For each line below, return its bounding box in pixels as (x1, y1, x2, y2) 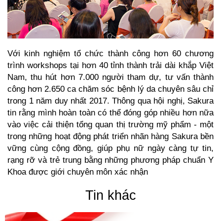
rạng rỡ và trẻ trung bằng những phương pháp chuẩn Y (7, 154, 214, 165)
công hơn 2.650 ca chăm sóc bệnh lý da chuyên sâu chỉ (7, 83, 214, 94)
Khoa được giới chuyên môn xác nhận (7, 166, 148, 177)
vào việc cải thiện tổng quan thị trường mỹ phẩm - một (7, 119, 214, 129)
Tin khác (85, 187, 136, 203)
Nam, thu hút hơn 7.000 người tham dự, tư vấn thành (7, 72, 214, 82)
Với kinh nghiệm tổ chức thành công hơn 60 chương (7, 48, 214, 58)
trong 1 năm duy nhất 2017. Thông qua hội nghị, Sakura (7, 95, 214, 106)
